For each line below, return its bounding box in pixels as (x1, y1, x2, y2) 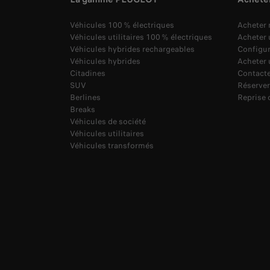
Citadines (70, 67, 105, 80)
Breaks (70, 104, 95, 116)
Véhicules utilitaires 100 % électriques (70, 31, 212, 43)
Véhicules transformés (70, 140, 154, 152)
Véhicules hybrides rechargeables (70, 43, 195, 55)
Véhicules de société (70, 116, 146, 128)
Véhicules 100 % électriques (70, 19, 174, 31)
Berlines (70, 92, 101, 104)
